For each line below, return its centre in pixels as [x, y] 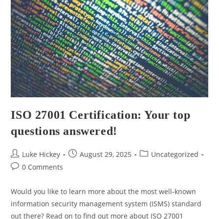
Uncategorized [175, 154]
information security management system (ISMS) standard [106, 203]
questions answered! [64, 131]
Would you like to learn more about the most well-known [104, 191]
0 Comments [43, 167]
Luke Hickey [41, 154]
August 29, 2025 [106, 154]
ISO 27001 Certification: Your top [101, 115]
